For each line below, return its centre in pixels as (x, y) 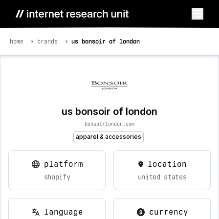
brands (47, 42)
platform (63, 164)
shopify (57, 177)
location (167, 164)
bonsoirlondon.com (109, 124)
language (63, 212)
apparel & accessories (109, 137)
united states (162, 177)
